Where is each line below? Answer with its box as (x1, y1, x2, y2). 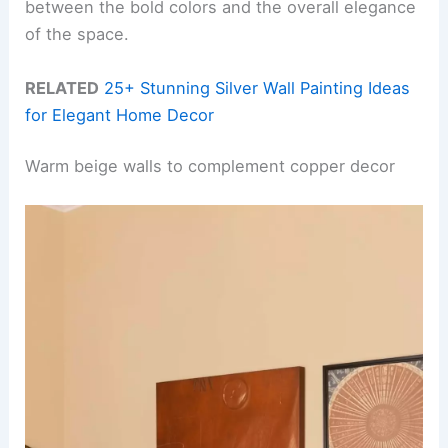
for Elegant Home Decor (25, 104, 215, 125)
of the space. (25, 24, 130, 45)
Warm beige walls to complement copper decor (25, 156, 396, 177)
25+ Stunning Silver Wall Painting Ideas (104, 77, 411, 98)
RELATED (25, 77, 100, 98)
